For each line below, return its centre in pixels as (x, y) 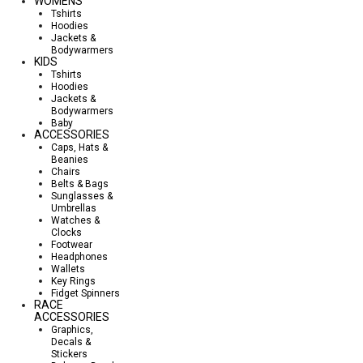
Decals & (71, 342)
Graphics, (72, 329)
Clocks (66, 232)
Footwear (72, 244)
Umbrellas (74, 208)
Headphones (79, 256)
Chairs (66, 171)
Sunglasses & (82, 196)
